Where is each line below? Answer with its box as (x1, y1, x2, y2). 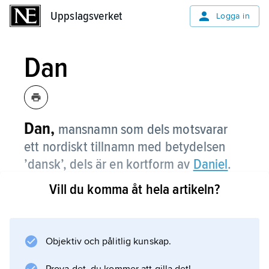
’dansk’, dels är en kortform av (24, 156, 193, 173)
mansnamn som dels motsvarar (58, 121, 228, 138)
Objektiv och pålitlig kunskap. (46, 235, 171, 247)
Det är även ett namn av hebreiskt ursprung (24, 184, 232, 198)
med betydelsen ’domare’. (24, 201, 148, 214)
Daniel (193, 156, 228, 173)
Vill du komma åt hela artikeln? (49, 181, 220, 198)
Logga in (216, 11, 250, 21)
